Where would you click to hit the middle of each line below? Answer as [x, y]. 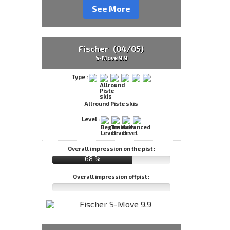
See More [111, 9]
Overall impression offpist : [111, 176]
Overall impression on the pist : [111, 148]
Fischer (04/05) [111, 49]
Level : [91, 119]
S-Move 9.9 [111, 58]
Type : [80, 77]
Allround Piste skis [111, 104]
